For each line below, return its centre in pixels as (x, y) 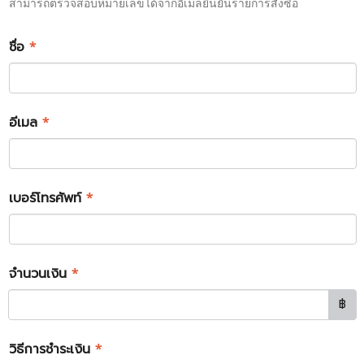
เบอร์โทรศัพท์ (48, 198)
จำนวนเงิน (40, 273)
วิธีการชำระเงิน (52, 349)
